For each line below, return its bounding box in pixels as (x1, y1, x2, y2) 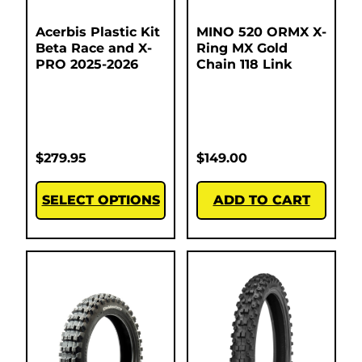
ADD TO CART (213, 192, 310, 208)
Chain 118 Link (196, 57, 292, 73)
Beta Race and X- (36, 40, 152, 57)
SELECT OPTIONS (41, 192, 160, 208)
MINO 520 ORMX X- (196, 24, 326, 40)
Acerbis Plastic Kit (36, 24, 160, 40)
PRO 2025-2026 (36, 57, 138, 73)
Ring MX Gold (196, 40, 288, 57)
